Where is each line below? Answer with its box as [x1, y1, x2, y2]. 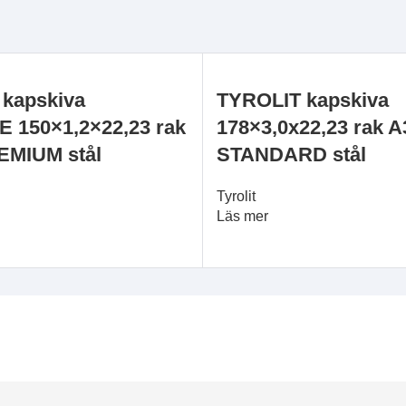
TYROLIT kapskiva [217, 89, 389, 111]
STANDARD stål [217, 143, 366, 166]
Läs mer [217, 208, 268, 224]
